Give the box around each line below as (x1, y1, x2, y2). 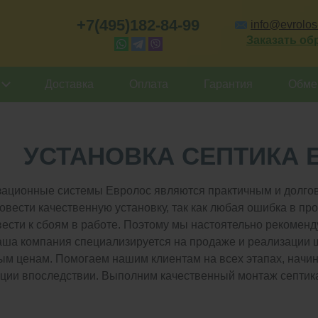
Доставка (44, 78, 94, 90)
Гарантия (203, 78, 253, 90)
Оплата (128, 78, 168, 90)
